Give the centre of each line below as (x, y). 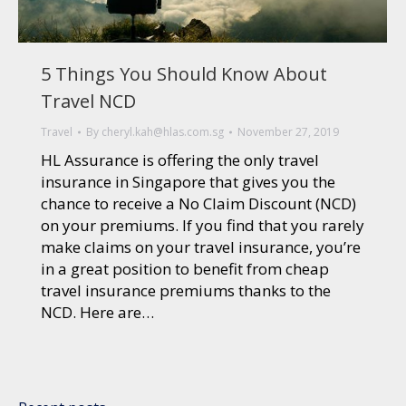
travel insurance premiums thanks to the (186, 291)
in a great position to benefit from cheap (185, 269)
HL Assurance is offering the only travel (180, 160)
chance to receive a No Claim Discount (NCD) (198, 204)
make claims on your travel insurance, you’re (201, 247)
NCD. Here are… (97, 313)
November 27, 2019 (288, 132)
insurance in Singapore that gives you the (188, 182)
